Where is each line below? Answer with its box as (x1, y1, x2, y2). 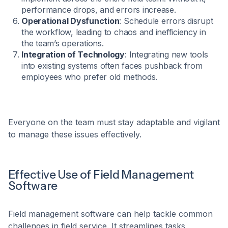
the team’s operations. (21, 38, 104, 48)
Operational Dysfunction (21, 15, 120, 26)
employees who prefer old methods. (21, 71, 158, 82)
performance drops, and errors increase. (21, 4, 176, 15)
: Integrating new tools (125, 49, 208, 60)
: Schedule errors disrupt (119, 15, 213, 26)
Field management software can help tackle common (8, 208, 213, 219)
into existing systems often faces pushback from (21, 60, 203, 71)
